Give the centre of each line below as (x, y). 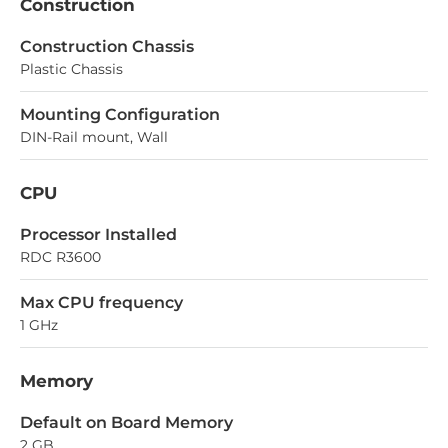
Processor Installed (98, 235)
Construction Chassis (107, 47)
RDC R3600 (60, 257)
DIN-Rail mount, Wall (94, 137)
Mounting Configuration (120, 115)
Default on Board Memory (126, 423)
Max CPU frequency (101, 303)
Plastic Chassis (71, 69)
